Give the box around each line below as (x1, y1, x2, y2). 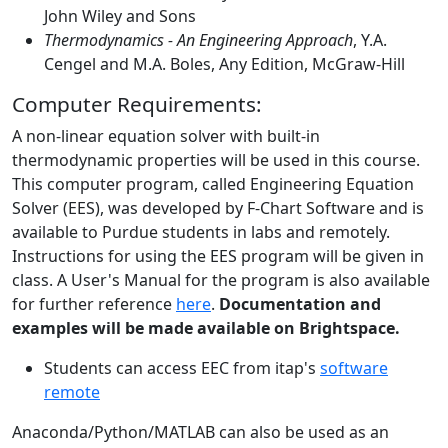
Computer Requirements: (12, 89, 262, 118)
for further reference (12, 292, 176, 315)
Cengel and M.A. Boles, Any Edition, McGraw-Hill (44, 52, 405, 75)
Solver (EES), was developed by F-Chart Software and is (12, 196, 424, 219)
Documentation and (219, 292, 381, 315)
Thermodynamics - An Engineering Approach (44, 28, 353, 51)
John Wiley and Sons (44, 4, 196, 27)
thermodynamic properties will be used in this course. (12, 148, 420, 171)
